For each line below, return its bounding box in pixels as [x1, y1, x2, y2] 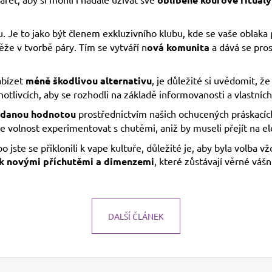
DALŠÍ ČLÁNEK [108, 210, 164, 222]
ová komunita [147, 40, 209, 53]
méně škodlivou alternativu [25, 73, 152, 87]
